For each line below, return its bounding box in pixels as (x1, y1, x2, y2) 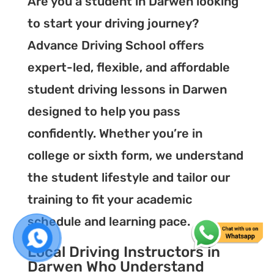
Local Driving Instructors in (27, 243, 220, 261)
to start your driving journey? (27, 16, 199, 31)
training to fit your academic (27, 192, 192, 207)
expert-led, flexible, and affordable (27, 60, 230, 75)
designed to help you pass (27, 104, 180, 119)
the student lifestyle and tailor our (27, 170, 230, 185)
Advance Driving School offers (27, 38, 204, 53)
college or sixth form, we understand (27, 148, 243, 163)
